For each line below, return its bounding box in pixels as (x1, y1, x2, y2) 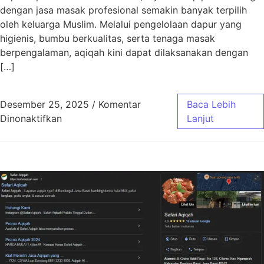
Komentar (98, 98, 141, 110)
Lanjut (186, 113, 214, 124)
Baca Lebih (186, 98, 236, 110)
